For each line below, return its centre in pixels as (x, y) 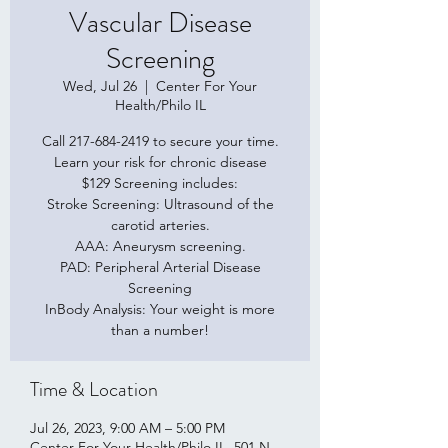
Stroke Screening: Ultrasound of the (160, 204)
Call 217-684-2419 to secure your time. (160, 141)
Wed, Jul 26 (100, 86)
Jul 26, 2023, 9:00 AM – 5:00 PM (127, 428)
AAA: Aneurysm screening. (160, 246)
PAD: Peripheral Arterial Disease (160, 267)
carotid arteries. (160, 225)
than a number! (160, 330)
